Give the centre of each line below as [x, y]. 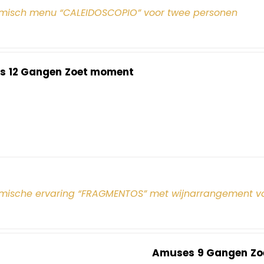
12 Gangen [36, 72]
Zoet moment [100, 72]
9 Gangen [223, 253]
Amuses [174, 253]
